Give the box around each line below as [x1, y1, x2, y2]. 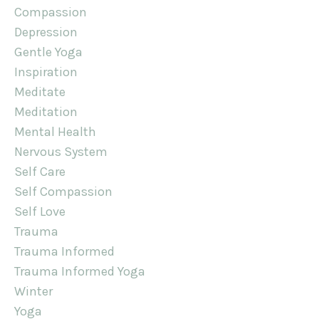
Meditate [14, 84, 66, 100]
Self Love [14, 204, 66, 220]
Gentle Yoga [14, 44, 83, 61]
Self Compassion [14, 184, 113, 200]
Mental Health [14, 124, 96, 140]
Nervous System [14, 144, 108, 160]
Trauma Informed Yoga [14, 263, 145, 280]
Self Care [14, 164, 66, 180]
